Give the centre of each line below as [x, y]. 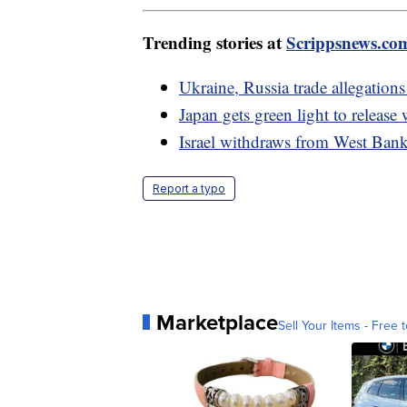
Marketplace [217, 322]
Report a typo [189, 188]
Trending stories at [214, 42]
